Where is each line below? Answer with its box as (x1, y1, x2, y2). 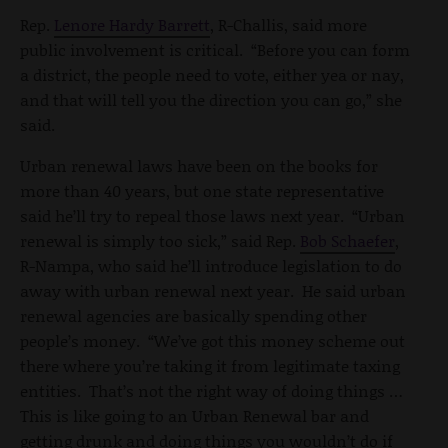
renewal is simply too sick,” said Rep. (20, 228, 300, 252)
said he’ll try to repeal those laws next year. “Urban (20, 203, 405, 227)
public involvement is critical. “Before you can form (20, 37, 410, 61)
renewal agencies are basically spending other (20, 303, 367, 327)
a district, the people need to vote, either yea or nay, (20, 62, 404, 86)
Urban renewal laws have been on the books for (20, 153, 378, 177)
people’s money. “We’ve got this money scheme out (20, 328, 405, 352)
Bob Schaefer (300, 228, 395, 252)
